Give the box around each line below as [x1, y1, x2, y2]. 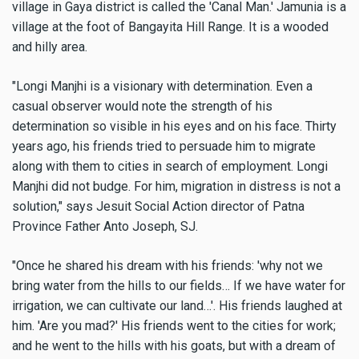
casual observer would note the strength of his [12, 98, 272, 114]
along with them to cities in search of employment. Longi [12, 158, 328, 174]
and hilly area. [12, 39, 87, 54]
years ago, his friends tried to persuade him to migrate [12, 138, 316, 154]
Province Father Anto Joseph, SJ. [12, 218, 198, 234]
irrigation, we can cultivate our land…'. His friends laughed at [12, 297, 342, 313]
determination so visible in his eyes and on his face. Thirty [12, 118, 337, 134]
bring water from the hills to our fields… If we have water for [12, 277, 345, 293]
